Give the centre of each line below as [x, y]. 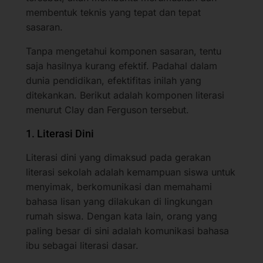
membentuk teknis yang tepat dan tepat [113, 12]
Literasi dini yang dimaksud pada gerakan [118, 157]
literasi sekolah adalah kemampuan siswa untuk [131, 172]
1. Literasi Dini [60, 133]
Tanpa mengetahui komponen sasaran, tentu [124, 51]
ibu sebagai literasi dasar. [82, 245]
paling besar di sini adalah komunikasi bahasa [127, 230]
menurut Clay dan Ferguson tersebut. [107, 109]
